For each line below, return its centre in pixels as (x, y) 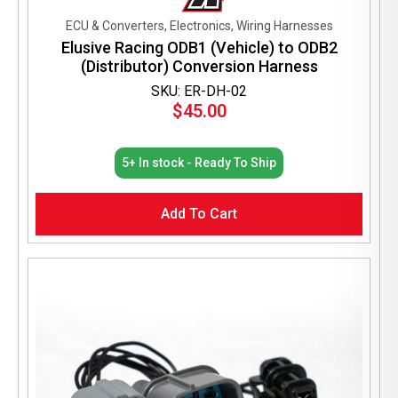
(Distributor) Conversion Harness (199, 66)
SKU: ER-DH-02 (199, 91)
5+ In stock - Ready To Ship (199, 162)
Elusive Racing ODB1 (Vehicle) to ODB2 (199, 47)
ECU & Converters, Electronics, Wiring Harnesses (199, 25)
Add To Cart (199, 213)
